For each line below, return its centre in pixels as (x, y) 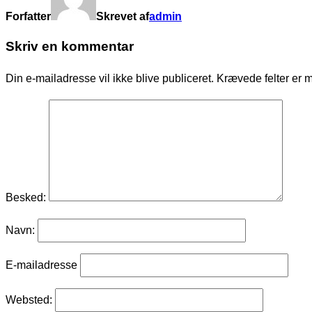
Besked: (26, 197)
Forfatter (28, 17)
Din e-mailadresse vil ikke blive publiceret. (110, 78)
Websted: (29, 299)
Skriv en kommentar (70, 46)
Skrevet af (123, 17)
